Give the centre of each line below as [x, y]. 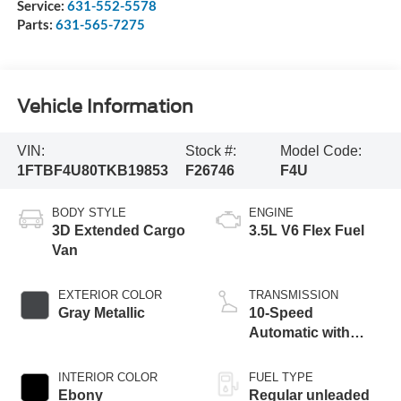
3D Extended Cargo [118, 231]
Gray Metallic [101, 313]
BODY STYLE [89, 213]
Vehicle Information [105, 106]
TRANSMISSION [294, 295]
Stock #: [210, 150]
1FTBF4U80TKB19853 [92, 170]
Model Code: [321, 150]
